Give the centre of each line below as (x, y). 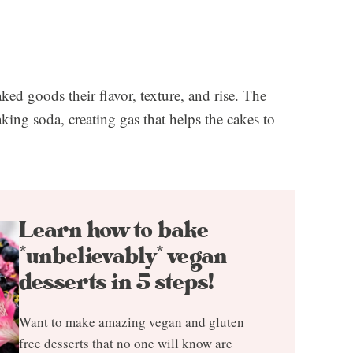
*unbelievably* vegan (123, 256)
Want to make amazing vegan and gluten (132, 321)
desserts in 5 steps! (117, 282)
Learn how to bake (113, 230)
